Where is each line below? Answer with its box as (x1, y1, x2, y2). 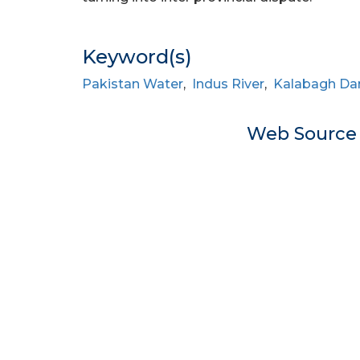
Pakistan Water (82, 76, 183, 92)
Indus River (192, 76, 264, 92)
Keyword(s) (82, 45, 192, 68)
